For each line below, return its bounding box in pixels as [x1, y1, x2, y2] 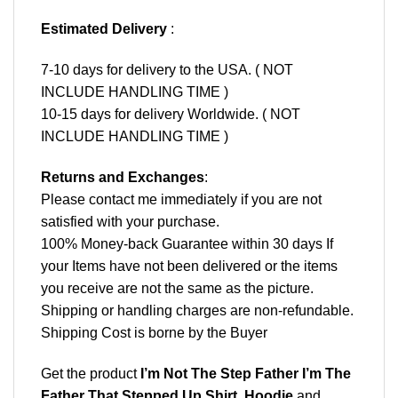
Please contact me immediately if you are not [41, 191, 322, 207]
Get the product [41, 365, 140, 381]
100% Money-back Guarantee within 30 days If [41, 235, 333, 251]
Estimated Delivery [41, 21, 167, 37]
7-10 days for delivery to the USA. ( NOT [41, 62, 293, 78]
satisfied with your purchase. [41, 213, 219, 229]
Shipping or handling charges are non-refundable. [41, 302, 354, 318]
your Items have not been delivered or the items [41, 258, 338, 274]
